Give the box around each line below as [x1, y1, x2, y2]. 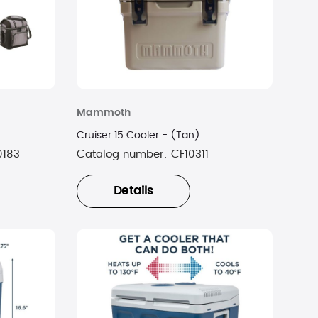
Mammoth [76, 107, 131, 118]
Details [114, 185, 153, 197]
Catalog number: [76, 148, 171, 160]
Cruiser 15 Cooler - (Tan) [76, 130, 200, 141]
